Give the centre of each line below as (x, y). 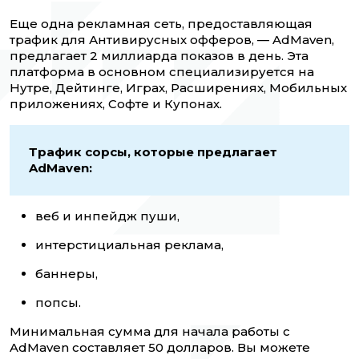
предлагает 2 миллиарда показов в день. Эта (159, 56)
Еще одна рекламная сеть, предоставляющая (161, 24)
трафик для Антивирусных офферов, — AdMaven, (172, 40)
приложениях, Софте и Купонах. (116, 104)
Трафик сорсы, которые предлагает (153, 152)
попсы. (58, 303)
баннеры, (67, 274)
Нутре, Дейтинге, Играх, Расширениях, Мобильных (178, 88)
